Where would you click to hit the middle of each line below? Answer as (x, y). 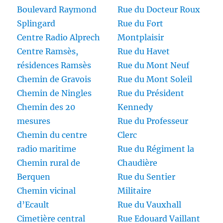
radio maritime (47, 149)
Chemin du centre (52, 135)
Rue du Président (151, 93)
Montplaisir (141, 38)
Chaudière (137, 163)
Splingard (36, 24)
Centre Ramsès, (48, 52)
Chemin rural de (49, 163)
